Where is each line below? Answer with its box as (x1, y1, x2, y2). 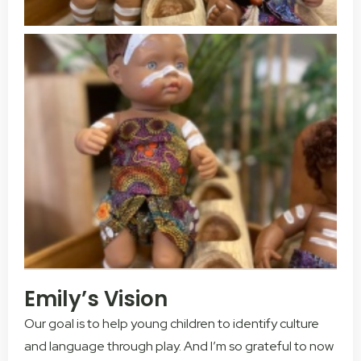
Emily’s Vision (24, 284, 168, 313)
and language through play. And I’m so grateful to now (24, 337, 334, 355)
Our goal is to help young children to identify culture (24, 314, 319, 332)
